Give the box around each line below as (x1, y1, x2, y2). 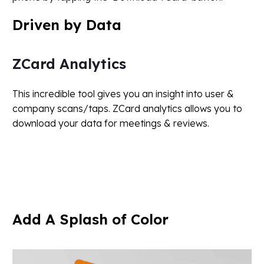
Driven (12, 16, 60, 34)
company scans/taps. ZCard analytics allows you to (12, 103, 242, 115)
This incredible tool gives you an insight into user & (12, 88, 234, 100)
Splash (60, 210, 108, 228)
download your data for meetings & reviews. (12, 117, 209, 130)
